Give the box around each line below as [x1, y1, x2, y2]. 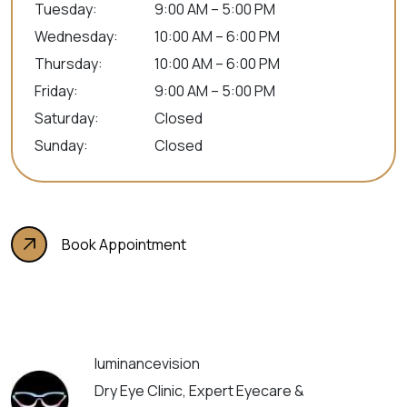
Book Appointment [62, 233, 186, 254]
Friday [35, 80, 74, 101]
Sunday [35, 134, 84, 155]
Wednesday [35, 25, 114, 46]
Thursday [35, 53, 98, 74]
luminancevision [94, 352, 201, 373]
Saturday [35, 107, 94, 128]
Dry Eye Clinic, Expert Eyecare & [94, 380, 305, 401]
